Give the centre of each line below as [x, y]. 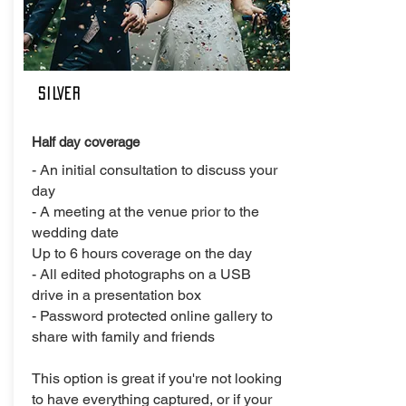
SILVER [60, 93]
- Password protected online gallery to [152, 316]
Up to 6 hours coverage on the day [142, 253]
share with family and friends [123, 337]
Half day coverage [86, 142]
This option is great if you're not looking [157, 378]
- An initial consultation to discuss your [155, 170]
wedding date [77, 232]
